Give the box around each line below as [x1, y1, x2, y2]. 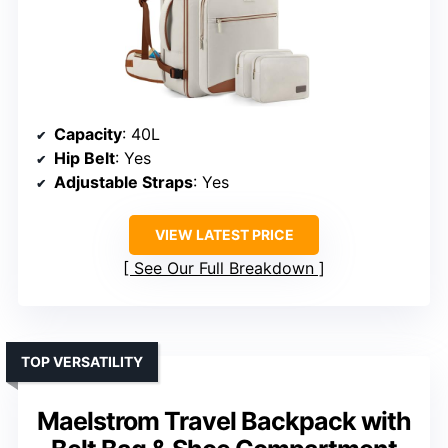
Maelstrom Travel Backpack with [37, 406, 411, 437]
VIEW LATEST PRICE [154, 226, 294, 244]
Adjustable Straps [54, 172, 193, 193]
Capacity [54, 124, 122, 145]
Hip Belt [54, 148, 115, 169]
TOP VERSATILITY [21, 353, 143, 371]
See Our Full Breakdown [134, 258, 314, 279]
